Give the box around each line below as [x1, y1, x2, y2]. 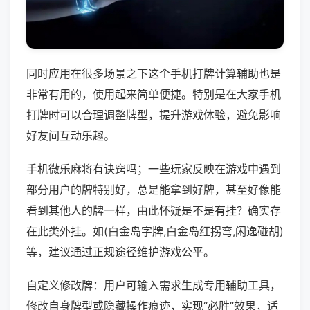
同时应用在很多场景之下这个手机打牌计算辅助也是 [26, 66, 281, 81]
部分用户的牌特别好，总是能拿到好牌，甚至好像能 [26, 183, 281, 197]
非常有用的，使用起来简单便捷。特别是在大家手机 [26, 87, 281, 102]
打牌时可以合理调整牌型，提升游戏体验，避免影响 [26, 108, 281, 122]
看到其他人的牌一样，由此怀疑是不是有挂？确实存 [26, 203, 281, 218]
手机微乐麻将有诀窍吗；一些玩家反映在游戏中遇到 [26, 162, 281, 176]
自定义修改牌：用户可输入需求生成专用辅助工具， [26, 278, 281, 293]
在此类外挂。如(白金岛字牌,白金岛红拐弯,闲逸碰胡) [26, 224, 284, 239]
